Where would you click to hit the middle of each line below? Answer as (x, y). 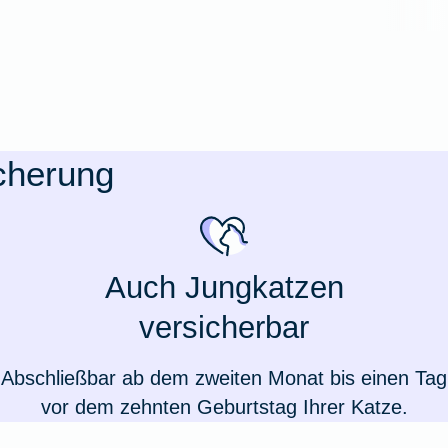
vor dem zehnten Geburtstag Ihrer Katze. (224, 407)
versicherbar (224, 328)
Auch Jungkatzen (224, 288)
